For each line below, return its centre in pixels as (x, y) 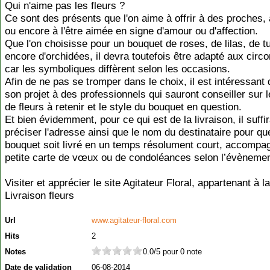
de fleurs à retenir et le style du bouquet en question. (123, 107)
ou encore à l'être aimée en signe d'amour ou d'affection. (131, 31)
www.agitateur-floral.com (134, 220)
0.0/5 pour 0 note (172, 252)
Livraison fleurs (39, 196)
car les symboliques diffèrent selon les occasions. (118, 69)
